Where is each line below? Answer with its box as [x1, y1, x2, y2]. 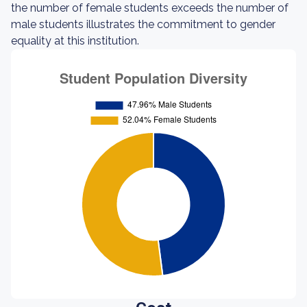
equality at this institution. [11, 34, 139, 47]
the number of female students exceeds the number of [11, 1, 288, 14]
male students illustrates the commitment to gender [11, 18, 275, 31]
